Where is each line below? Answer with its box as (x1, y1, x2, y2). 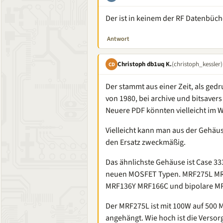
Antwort (107, 34, 129, 43)
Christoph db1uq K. (117, 59, 172, 69)
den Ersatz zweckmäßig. (106, 137, 186, 148)
